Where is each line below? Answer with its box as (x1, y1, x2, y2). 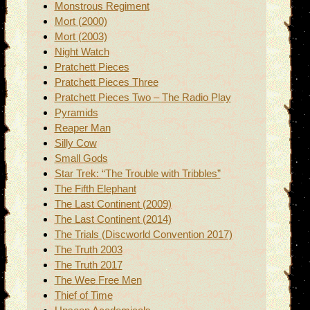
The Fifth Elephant (54, 183, 136, 195)
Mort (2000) (54, 15, 107, 28)
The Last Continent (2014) (54, 213, 172, 226)
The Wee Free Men (54, 274, 142, 286)
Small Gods (54, 152, 108, 165)
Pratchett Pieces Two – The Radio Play (54, 91, 231, 104)
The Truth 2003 (54, 244, 122, 256)
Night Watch (54, 46, 109, 58)
